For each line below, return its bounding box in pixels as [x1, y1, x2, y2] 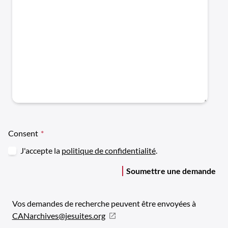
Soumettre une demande [126, 166, 216, 176]
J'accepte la [20, 146, 62, 155]
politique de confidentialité [61, 146, 156, 155]
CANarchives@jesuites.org [12, 211, 105, 220]
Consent [8, 128, 38, 138]
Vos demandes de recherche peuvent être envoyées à [12, 198, 196, 208]
